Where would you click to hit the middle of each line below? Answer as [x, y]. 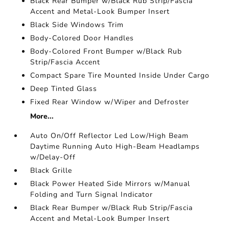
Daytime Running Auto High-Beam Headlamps [115, 146]
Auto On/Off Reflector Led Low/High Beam [110, 135]
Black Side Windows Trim [77, 25]
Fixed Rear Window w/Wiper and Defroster [110, 102]
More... [42, 116]
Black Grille [51, 170]
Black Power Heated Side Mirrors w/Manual [110, 184]
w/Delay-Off [53, 157]
